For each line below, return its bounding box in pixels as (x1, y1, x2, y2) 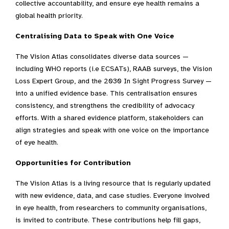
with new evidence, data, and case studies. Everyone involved (15, 191, 210, 200)
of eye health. (15, 138, 58, 147)
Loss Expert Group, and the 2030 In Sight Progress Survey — (15, 77, 212, 85)
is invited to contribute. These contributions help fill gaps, (15, 216, 200, 224)
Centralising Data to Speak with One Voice (15, 32, 174, 40)
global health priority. (15, 11, 83, 20)
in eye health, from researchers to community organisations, (15, 203, 207, 212)
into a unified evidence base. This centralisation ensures (15, 89, 197, 98)
